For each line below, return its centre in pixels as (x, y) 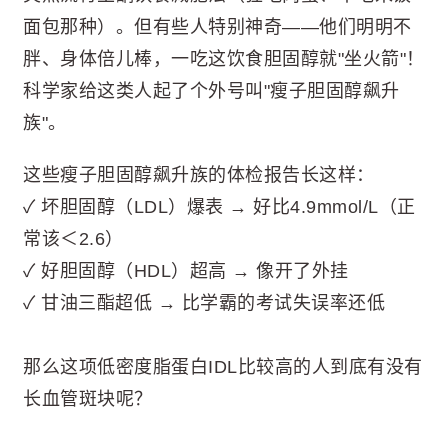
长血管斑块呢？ (88, 399)
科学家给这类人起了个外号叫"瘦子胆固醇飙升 (211, 91)
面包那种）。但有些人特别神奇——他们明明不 (217, 27)
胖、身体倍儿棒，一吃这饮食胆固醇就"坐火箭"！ (224, 59)
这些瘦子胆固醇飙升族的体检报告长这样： (199, 175)
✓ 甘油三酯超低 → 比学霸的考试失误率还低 (204, 303)
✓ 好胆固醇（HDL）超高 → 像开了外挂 (186, 271)
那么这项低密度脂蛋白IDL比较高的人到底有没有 (223, 367)
